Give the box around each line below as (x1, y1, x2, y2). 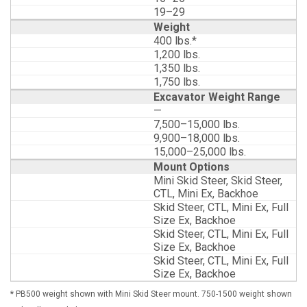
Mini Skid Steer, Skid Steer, (153, 173, 282, 187)
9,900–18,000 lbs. (153, 131, 240, 145)
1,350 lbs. (153, 61, 200, 75)
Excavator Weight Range (153, 90, 280, 103)
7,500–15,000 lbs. (153, 117, 240, 131)
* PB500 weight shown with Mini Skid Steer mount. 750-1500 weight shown (10, 288, 292, 299)
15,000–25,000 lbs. (153, 145, 246, 158)
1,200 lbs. (153, 47, 200, 61)
